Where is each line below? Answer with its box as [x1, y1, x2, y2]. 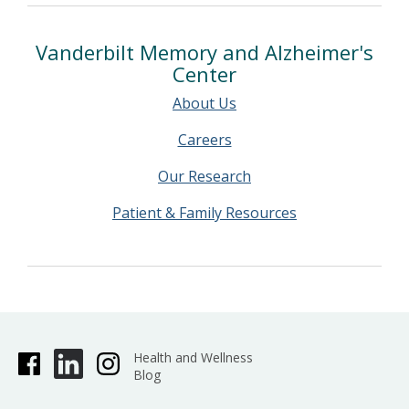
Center [173, 59, 236, 88]
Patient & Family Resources [112, 202, 297, 223]
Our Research [158, 165, 251, 186]
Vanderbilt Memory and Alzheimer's [36, 37, 373, 66]
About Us [173, 92, 236, 113]
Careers [177, 129, 232, 150]
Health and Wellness [132, 348, 253, 366]
